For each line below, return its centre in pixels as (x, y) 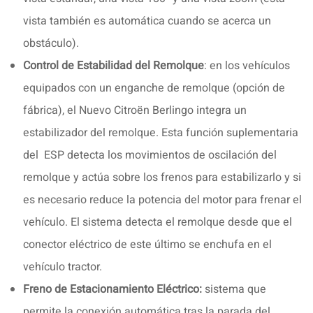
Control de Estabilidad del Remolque (114, 65)
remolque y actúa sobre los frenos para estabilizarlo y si (162, 177)
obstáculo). (51, 43)
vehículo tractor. (63, 267)
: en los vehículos (247, 65)
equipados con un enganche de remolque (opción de (154, 88)
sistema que (234, 289)
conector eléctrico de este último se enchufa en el (147, 244)
